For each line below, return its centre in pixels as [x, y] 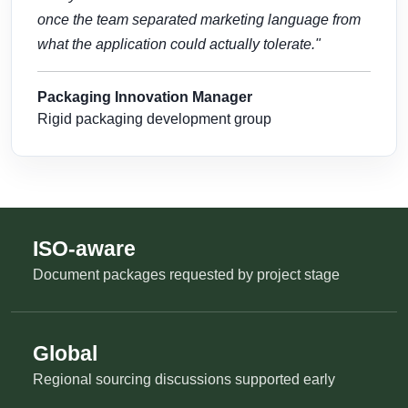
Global [65, 353]
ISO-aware [84, 248]
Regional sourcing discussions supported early [184, 379]
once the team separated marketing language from [199, 19]
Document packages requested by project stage [186, 274]
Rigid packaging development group [154, 118]
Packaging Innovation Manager [145, 97]
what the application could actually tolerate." [179, 44]
